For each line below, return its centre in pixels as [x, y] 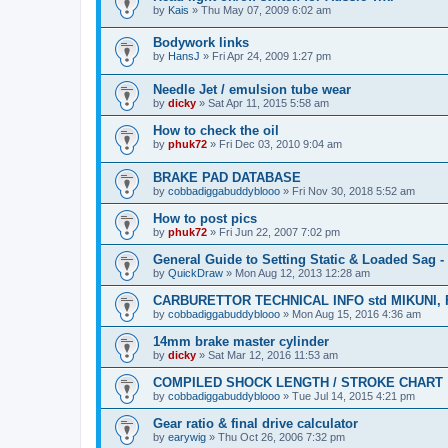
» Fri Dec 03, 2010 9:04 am [274, 143]
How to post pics [205, 218]
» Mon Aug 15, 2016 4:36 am [350, 313]
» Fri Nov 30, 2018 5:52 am [347, 190]
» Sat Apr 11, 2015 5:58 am [262, 102]
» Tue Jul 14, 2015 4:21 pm [347, 395]
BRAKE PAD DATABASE [227, 177]
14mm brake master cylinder [241, 341]
